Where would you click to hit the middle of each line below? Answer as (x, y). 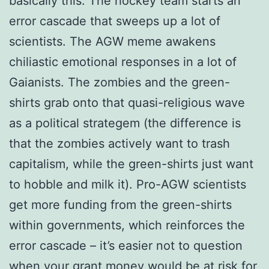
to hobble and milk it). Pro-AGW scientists (128, 184)
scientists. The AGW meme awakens (112, 41)
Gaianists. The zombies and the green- (119, 82)
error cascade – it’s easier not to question (126, 245)
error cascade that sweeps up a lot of (115, 21)
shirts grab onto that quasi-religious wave (127, 102)
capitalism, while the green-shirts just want (131, 164)
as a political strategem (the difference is (125, 123)
